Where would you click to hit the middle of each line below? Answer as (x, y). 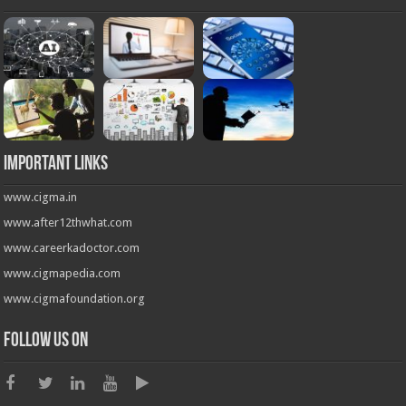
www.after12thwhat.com (68, 223)
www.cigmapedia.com (63, 274)
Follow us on (46, 342)
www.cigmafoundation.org (75, 299)
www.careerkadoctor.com (72, 248)
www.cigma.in (41, 198)
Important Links (56, 165)
